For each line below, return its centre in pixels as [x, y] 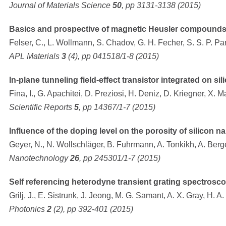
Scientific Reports [42, 107]
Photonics [28, 209]
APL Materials [35, 56]
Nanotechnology [40, 158]
